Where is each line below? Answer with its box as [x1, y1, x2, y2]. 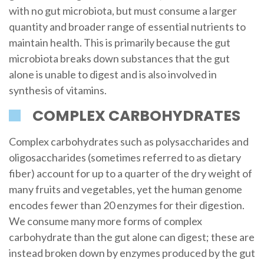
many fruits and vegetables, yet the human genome [8, 183, 242, 196]
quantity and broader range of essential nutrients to [8, 20, 246, 33]
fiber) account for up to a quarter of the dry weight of [8, 167, 252, 180]
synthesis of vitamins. [8, 84, 107, 97]
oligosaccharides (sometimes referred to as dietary [8, 151, 241, 164]
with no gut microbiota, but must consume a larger [8, 4, 237, 17]
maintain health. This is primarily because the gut [8, 36, 230, 49]
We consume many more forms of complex [8, 214, 202, 228]
